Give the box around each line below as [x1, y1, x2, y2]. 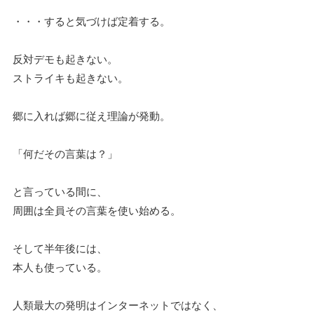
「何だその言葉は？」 [13, 146, 118, 161]
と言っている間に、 [13, 184, 107, 199]
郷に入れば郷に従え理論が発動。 [13, 108, 170, 123]
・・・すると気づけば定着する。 [13, 13, 170, 29]
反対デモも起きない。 [13, 51, 118, 67]
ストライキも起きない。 [13, 70, 128, 86]
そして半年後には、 [13, 240, 107, 256]
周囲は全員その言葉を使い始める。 [13, 203, 181, 218]
